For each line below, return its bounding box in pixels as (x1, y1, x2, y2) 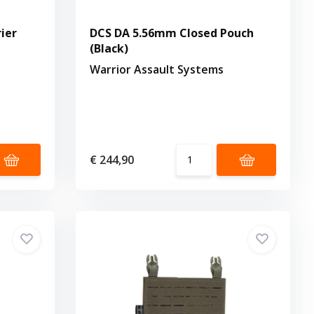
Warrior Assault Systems (90, 61, 224, 77)
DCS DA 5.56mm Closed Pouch (90, 25, 254, 41)
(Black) (90, 40, 129, 56)
